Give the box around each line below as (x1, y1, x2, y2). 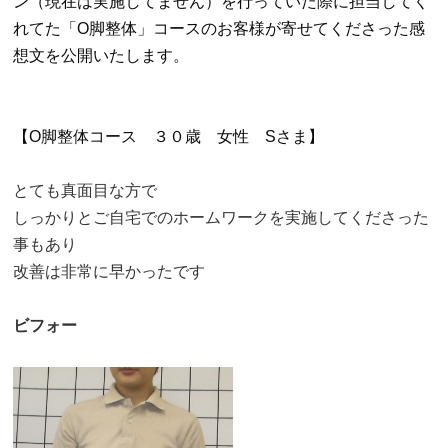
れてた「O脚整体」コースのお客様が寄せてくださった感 (13, 19, 426, 37)
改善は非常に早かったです (13, 262, 206, 280)
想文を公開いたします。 (13, 46, 190, 64)
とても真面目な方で (13, 181, 158, 199)
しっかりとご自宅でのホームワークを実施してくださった (13, 208, 430, 226)
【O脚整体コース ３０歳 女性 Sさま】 (13, 127, 325, 145)
